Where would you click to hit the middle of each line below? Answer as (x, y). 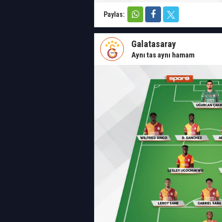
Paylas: (115, 14)
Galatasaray (154, 44)
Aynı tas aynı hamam (163, 55)
